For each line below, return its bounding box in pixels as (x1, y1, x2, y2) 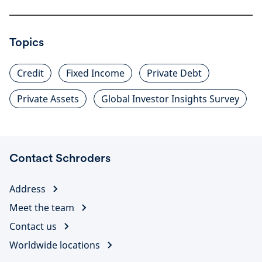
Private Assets (17, 92, 79, 105)
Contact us (9, 219, 57, 233)
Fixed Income (66, 66, 125, 80)
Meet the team (9, 201, 74, 214)
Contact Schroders (9, 150, 111, 165)
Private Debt (147, 66, 202, 80)
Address (9, 182, 46, 195)
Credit (17, 66, 44, 80)
